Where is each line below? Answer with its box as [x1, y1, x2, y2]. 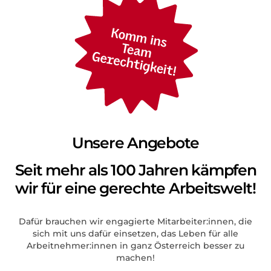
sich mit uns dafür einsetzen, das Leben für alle [33, 227, 238, 239]
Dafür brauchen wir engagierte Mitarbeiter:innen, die [19, 215, 252, 227]
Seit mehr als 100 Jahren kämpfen [15, 160, 256, 179]
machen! [116, 252, 155, 263]
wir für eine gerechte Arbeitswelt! [15, 178, 256, 197]
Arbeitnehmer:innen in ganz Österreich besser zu [27, 240, 244, 251]
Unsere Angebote [71, 133, 200, 152]
